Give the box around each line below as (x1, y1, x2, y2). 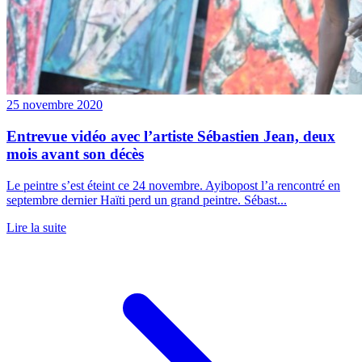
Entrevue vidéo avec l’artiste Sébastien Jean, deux (6, 127, 335, 145)
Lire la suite (6, 220, 66, 234)
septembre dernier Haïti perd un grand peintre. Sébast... (6, 192, 287, 207)
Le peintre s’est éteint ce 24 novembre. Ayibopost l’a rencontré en (6, 178, 340, 192)
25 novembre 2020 (6, 98, 103, 112)
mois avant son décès (6, 145, 144, 162)
